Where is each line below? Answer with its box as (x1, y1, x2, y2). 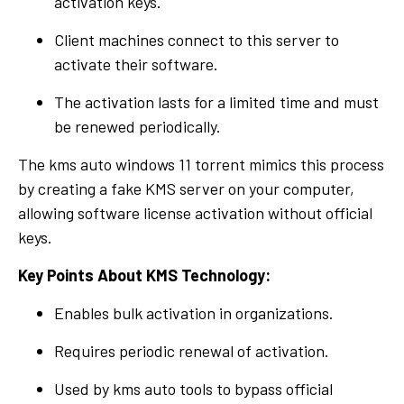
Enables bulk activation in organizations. (54, 302, 334, 323)
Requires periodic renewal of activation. (54, 340, 329, 361)
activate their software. (54, 53, 218, 74)
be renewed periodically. (54, 115, 221, 136)
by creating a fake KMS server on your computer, (18, 178, 354, 198)
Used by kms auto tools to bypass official (54, 378, 333, 399)
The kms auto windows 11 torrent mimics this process (18, 153, 384, 174)
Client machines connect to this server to (54, 29, 339, 50)
